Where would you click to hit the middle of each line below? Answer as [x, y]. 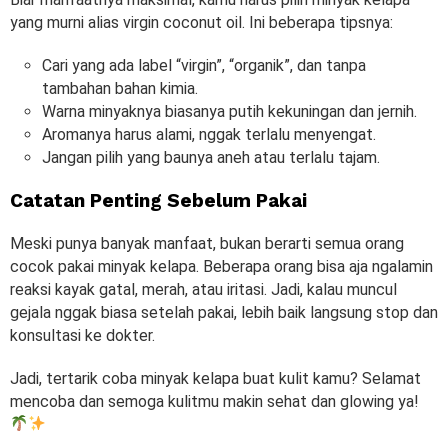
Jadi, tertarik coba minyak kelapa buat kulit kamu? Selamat [215, 378]
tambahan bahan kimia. [120, 88]
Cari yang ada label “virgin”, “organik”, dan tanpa [204, 65]
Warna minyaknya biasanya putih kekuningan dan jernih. [229, 111]
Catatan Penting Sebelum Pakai [158, 200]
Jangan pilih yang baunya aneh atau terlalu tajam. [211, 157]
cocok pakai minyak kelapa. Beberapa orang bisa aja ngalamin [221, 266]
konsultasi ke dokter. [82, 335]
